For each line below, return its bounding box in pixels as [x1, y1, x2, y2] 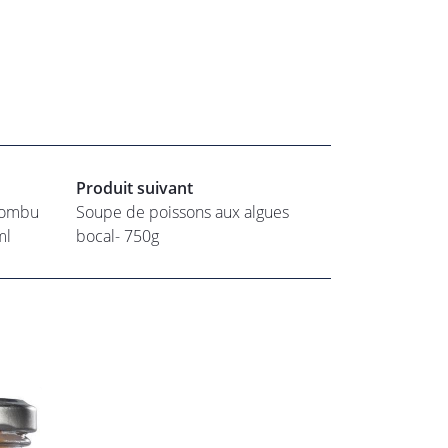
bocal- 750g [76, 225, 159, 247]
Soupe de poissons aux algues [76, 201, 289, 223]
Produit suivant [76, 177, 193, 199]
